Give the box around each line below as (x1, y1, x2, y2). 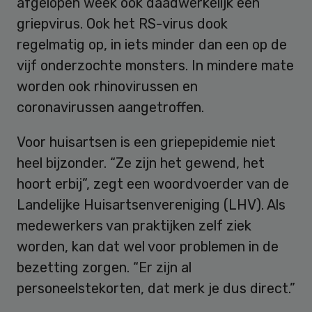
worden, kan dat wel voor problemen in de (17, 237, 279, 255)
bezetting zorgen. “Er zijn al (17, 258, 192, 276)
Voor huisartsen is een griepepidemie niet (17, 133, 276, 150)
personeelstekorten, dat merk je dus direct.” (17, 279, 295, 297)
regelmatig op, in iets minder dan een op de (17, 36, 287, 53)
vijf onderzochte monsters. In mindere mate (17, 56, 294, 74)
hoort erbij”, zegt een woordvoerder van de (17, 175, 289, 192)
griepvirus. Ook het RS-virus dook (17, 15, 228, 32)
